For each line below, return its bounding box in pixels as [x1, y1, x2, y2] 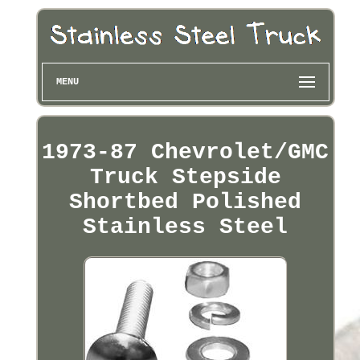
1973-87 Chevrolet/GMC [42, 140, 329, 166]
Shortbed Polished [69, 190, 302, 215]
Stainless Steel [83, 215, 288, 240]
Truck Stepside [89, 165, 281, 190]
